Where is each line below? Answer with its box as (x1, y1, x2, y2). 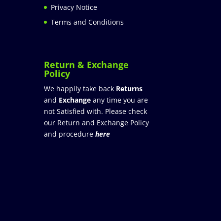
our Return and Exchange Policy (44, 118, 149, 128)
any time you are (91, 95, 148, 105)
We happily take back (44, 84, 116, 94)
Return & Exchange (44, 59, 129, 71)
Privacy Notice (51, 2, 98, 12)
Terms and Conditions (51, 17, 124, 27)
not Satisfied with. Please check (44, 107, 147, 116)
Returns (116, 84, 143, 94)
